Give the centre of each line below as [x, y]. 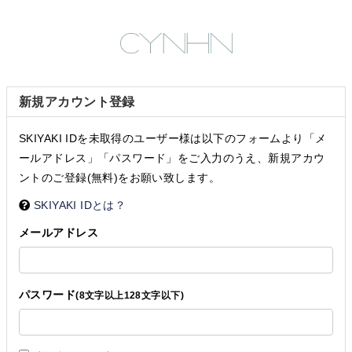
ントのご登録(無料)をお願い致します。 [119, 178]
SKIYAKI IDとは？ [80, 205]
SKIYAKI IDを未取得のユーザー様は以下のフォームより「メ [173, 138]
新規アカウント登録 [77, 102]
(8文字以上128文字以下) [130, 295]
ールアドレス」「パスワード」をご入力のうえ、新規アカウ [172, 158]
